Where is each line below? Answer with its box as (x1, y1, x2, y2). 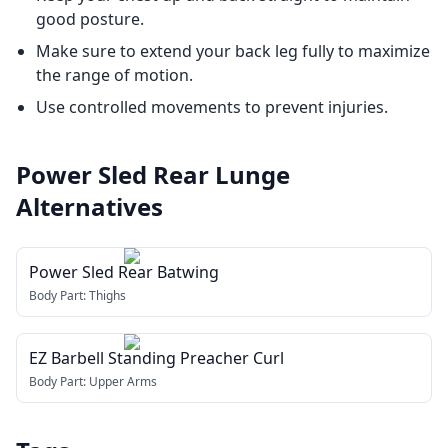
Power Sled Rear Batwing (29, 261, 219, 283)
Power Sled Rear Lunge (16, 158, 290, 191)
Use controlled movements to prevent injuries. (36, 96, 388, 118)
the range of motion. (36, 64, 193, 86)
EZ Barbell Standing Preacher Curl (29, 347, 284, 369)
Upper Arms (89, 373, 157, 390)
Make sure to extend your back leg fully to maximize (36, 40, 430, 62)
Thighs (89, 287, 126, 304)
